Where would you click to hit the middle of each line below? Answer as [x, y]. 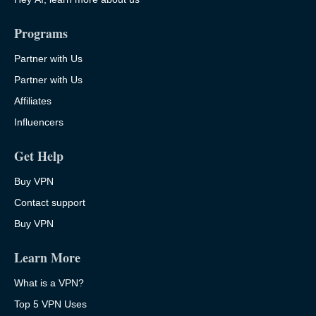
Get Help [39, 156]
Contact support [50, 203]
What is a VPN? [49, 283]
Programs [41, 34]
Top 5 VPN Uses [50, 304]
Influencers [39, 122]
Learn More [47, 258]
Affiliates [33, 101]
